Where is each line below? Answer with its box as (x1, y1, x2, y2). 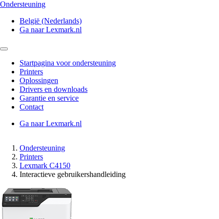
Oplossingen (20, 76, 58, 85)
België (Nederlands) (20, 17, 82, 25)
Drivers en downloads (20, 85, 88, 93)
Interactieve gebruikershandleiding (20, 170, 126, 178)
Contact (20, 103, 44, 111)
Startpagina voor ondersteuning (20, 59, 116, 67)
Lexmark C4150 (20, 161, 70, 170)
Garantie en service (20, 94, 79, 102)
